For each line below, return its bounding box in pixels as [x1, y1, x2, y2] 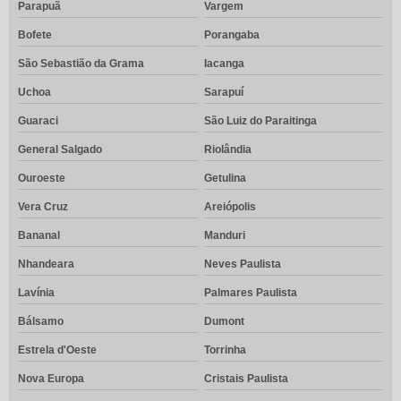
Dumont [203, 315, 244, 328]
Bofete [18, 29, 52, 42]
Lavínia [18, 286, 55, 300]
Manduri [203, 229, 245, 243]
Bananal [18, 229, 60, 243]
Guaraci [18, 115, 58, 128]
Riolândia [203, 143, 252, 157]
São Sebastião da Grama [18, 57, 144, 71]
